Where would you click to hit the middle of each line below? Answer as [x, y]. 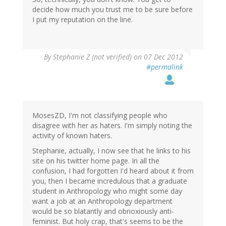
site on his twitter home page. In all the [96, 161]
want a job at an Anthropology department [102, 201]
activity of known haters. [72, 136]
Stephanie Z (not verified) [92, 57]
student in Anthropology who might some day [107, 191]
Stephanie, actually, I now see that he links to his [111, 151]
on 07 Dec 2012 [157, 57]
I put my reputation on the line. [82, 20]
